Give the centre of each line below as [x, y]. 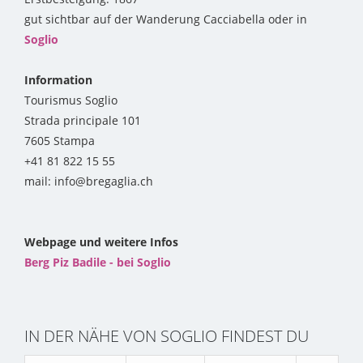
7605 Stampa [60, 141]
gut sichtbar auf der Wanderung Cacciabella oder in [166, 19]
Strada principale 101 [83, 121]
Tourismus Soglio [71, 100]
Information [58, 80]
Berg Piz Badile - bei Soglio [98, 263]
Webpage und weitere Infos [101, 242]
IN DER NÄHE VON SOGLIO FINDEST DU [167, 336]
